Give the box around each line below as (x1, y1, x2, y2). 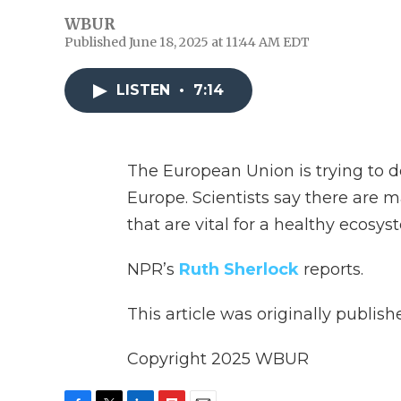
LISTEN (116, 81, 175, 98)
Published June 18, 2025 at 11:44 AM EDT (64, 34, 310, 50)
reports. (299, 260, 363, 279)
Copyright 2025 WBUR (127, 349, 309, 369)
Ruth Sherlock (179, 260, 299, 279)
